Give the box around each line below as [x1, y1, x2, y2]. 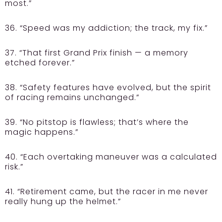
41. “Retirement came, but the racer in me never [5, 186, 208, 198]
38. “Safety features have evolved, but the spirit [5, 82, 211, 94]
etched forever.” [5, 57, 75, 69]
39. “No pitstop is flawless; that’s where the [5, 116, 189, 128]
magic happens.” [5, 126, 78, 138]
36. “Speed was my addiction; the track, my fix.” [5, 22, 208, 34]
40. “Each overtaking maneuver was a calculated [5, 151, 217, 163]
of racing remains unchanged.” [5, 92, 139, 104]
